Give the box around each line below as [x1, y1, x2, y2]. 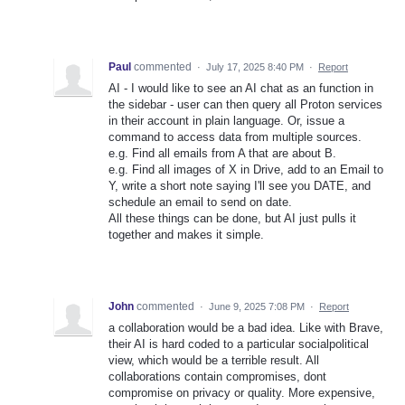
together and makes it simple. [108, 227, 264, 241]
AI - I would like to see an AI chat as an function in [108, 80, 373, 95]
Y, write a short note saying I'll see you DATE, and [108, 178, 371, 193]
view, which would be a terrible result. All [108, 353, 319, 367]
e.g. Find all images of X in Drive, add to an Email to [108, 162, 383, 176]
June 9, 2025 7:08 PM [209, 300, 305, 312]
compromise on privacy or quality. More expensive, [108, 385, 375, 400]
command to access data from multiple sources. [108, 129, 362, 144]
